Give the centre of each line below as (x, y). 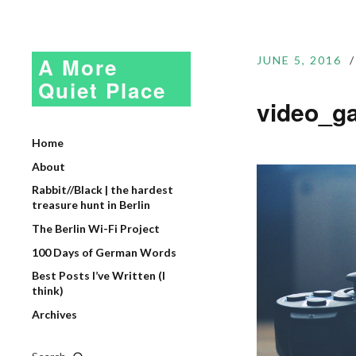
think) (48, 290)
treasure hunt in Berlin (91, 205)
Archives (54, 314)
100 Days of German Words (104, 252)
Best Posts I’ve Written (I (99, 275)
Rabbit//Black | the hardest (103, 190)
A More (78, 67)
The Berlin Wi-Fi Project (96, 228)
